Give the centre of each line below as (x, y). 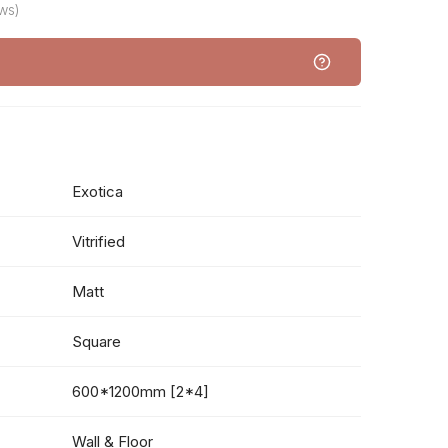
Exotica (98, 191)
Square (97, 341)
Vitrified (99, 241)
